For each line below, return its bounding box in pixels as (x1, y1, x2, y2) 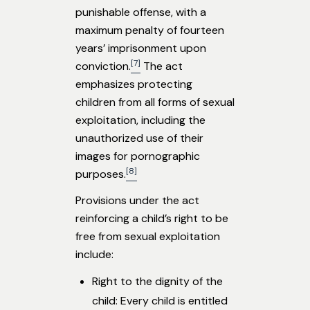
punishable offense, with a (75, 5, 206, 20)
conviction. (75, 59, 131, 74)
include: (75, 247, 113, 262)
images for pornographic (75, 149, 200, 164)
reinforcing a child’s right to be (75, 211, 228, 226)
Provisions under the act (75, 193, 199, 208)
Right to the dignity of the (92, 274, 223, 289)
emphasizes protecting (75, 77, 192, 92)
